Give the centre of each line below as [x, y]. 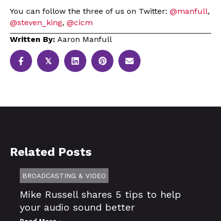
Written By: [33, 39]
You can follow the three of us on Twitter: [90, 11]
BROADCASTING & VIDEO [64, 175]
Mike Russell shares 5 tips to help [100, 194]
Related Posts [51, 152]
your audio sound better [77, 207]
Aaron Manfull [84, 39]
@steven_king [36, 22]
